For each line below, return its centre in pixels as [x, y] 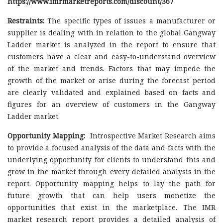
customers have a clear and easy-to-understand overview [111, 56]
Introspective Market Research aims [152, 135]
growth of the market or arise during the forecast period [111, 80]
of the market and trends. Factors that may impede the [111, 68]
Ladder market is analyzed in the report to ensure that [111, 44]
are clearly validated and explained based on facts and [111, 92]
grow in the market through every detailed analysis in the [111, 171]
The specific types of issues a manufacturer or [130, 20]
